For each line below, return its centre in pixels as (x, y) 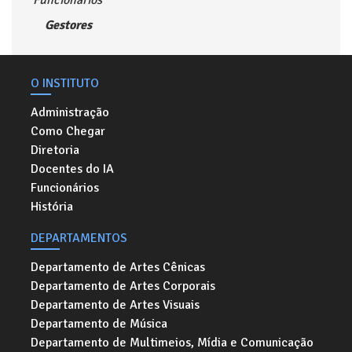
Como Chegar (68, 131)
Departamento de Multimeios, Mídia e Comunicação (172, 343)
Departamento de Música (99, 324)
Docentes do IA (72, 169)
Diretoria (55, 150)
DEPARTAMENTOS (79, 238)
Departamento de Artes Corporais (123, 286)
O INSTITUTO (65, 83)
